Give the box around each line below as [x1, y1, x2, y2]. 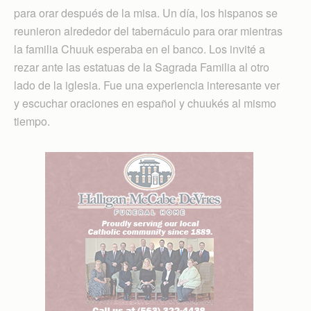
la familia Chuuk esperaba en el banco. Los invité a [14, 40, 265, 57]
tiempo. [14, 112, 50, 129]
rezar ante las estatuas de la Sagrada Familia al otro [14, 58, 269, 75]
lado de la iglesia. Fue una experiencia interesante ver [14, 76, 280, 93]
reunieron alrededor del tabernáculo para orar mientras [14, 22, 283, 39]
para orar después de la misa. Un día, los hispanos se [14, 4, 278, 21]
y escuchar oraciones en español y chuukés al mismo [14, 94, 276, 111]
